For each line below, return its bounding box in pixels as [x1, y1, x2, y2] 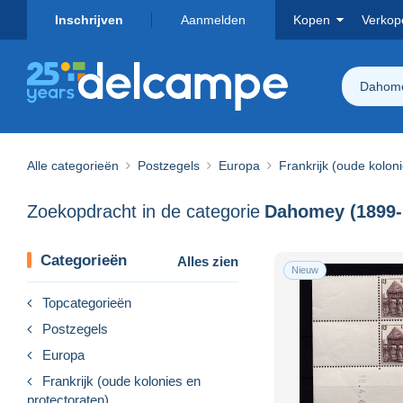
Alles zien [177, 253, 238, 269]
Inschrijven [55, 13, 123, 27]
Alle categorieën [27, 157, 119, 173]
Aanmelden [181, 13, 246, 27]
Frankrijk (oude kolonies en [42, 372, 201, 389]
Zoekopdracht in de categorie [27, 201, 260, 222]
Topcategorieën [42, 294, 131, 310]
